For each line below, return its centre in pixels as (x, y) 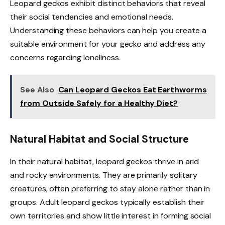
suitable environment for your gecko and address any (108, 44)
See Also (37, 89)
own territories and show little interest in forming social (111, 215)
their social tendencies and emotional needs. (92, 17)
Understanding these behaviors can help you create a (108, 30)
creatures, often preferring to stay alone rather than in (110, 188)
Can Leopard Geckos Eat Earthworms (132, 89)
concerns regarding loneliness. (65, 57)
